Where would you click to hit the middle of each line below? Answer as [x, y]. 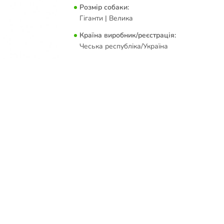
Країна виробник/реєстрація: [128, 35]
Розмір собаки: [104, 7]
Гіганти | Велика [106, 18]
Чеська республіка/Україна [124, 46]
